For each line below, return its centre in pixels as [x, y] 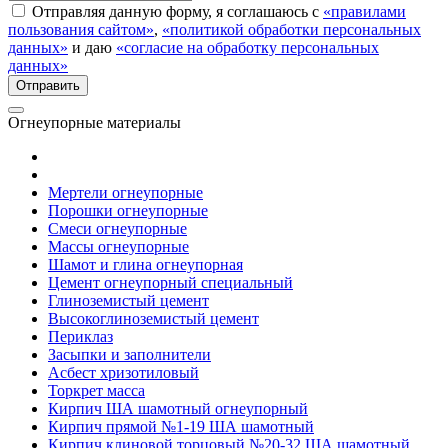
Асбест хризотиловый [123, 372]
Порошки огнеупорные [128, 210]
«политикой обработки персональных [291, 29]
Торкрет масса [96, 390]
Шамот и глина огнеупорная [145, 264]
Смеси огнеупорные [117, 228]
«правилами [364, 11]
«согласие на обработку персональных [247, 47]
